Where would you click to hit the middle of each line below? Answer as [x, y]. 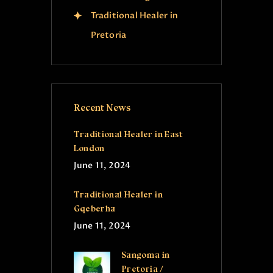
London [89, 148]
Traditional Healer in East [128, 134]
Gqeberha [94, 208]
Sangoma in [146, 255]
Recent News [102, 108]
